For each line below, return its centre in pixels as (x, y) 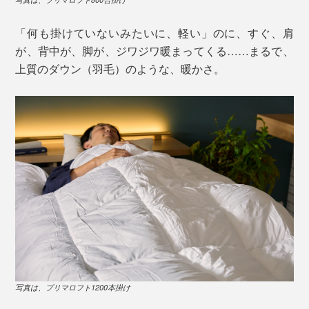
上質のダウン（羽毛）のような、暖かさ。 (120, 69)
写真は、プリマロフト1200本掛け (73, 287)
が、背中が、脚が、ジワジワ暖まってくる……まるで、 (154, 51)
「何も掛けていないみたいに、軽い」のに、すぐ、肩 (154, 33)
